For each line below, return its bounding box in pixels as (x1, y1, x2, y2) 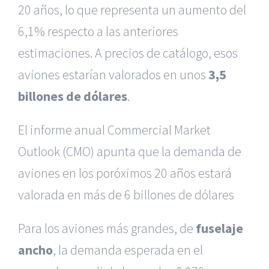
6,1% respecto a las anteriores (18, 23, 178, 40)
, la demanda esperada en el (53, 241, 203, 259)
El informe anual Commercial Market (18, 121, 211, 139)
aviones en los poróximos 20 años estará (18, 165, 232, 182)
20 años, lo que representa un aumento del (18, 1, 246, 19)
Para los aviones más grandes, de (18, 220, 196, 237)
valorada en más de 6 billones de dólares (18, 186, 234, 204)
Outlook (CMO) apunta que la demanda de (18, 143, 241, 160)
